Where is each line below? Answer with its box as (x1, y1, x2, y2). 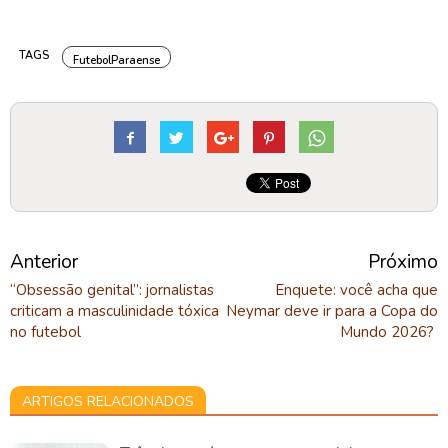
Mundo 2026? (340, 322, 438, 342)
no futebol (10, 322, 81, 342)
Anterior (10, 249, 78, 275)
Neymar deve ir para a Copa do (226, 301, 438, 321)
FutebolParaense (73, 53, 160, 68)
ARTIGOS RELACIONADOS (22, 392, 194, 411)
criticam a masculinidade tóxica (10, 301, 219, 321)
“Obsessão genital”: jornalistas (10, 280, 214, 300)
